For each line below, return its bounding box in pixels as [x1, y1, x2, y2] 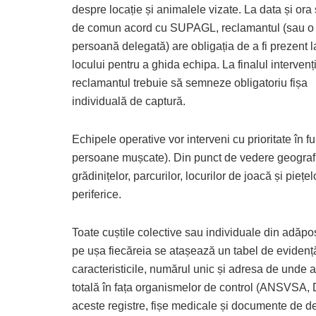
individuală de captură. [72, 95, 186, 107]
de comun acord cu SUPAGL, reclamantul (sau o [72, 21, 314, 34]
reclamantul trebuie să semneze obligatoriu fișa [72, 76, 308, 89]
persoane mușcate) [72, 151, 168, 164]
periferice [72, 188, 119, 200]
